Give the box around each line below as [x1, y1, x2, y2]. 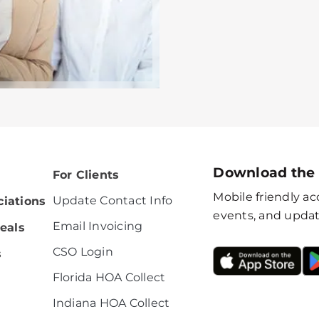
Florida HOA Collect [52, 270, 166, 284]
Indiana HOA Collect [52, 296, 170, 310]
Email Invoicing [52, 219, 143, 233]
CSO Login [52, 244, 113, 258]
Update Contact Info [52, 193, 173, 207]
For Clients [52, 167, 120, 182]
